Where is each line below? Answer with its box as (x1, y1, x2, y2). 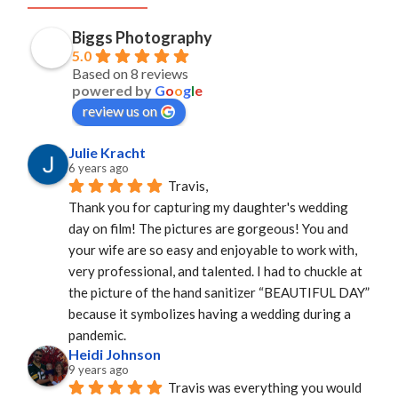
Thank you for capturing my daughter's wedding (68, 199, 348, 216)
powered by (72, 81, 155, 99)
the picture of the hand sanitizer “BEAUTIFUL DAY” (68, 284, 370, 301)
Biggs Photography (72, 27, 212, 47)
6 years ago (68, 161, 129, 176)
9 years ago (68, 362, 129, 378)
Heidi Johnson (68, 346, 161, 363)
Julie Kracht (68, 144, 146, 162)
